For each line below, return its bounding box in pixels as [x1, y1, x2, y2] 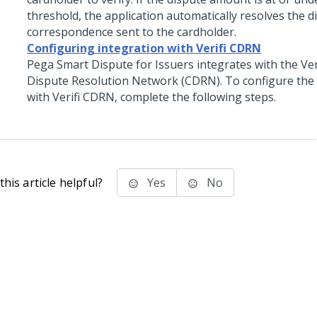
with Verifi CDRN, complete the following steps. [27, 89, 276, 105]
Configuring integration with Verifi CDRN [27, 40, 261, 56]
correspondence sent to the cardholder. [27, 24, 236, 40]
